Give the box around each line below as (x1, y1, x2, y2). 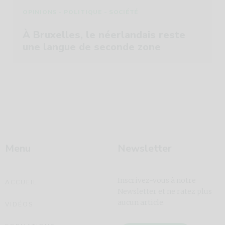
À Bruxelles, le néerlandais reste (23, 28, 185, 42)
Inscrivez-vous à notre (118, 176, 196, 185)
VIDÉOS (5, 200, 33, 209)
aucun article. (118, 198, 165, 207)
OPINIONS (23, 8, 57, 17)
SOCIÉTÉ (108, 8, 138, 17)
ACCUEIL (5, 178, 37, 186)
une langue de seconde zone (23, 40, 161, 54)
